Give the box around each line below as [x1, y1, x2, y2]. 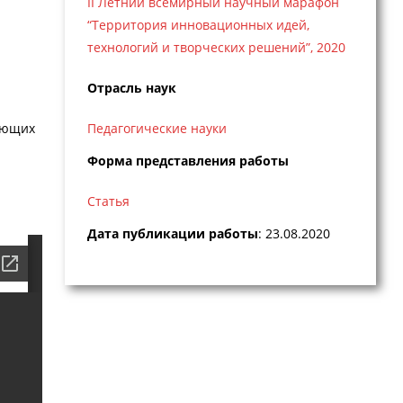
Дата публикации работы [86, 224, 258, 242]
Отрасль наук [86, 79, 176, 97]
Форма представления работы [86, 152, 289, 170]
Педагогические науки [86, 120, 227, 138]
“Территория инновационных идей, [86, 16, 309, 34]
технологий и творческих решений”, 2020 [86, 39, 345, 57]
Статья [86, 193, 130, 210]
